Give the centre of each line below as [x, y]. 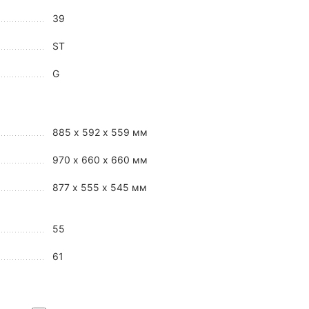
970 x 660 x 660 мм [100, 160]
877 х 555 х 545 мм [100, 188]
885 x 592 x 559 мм [100, 132]
